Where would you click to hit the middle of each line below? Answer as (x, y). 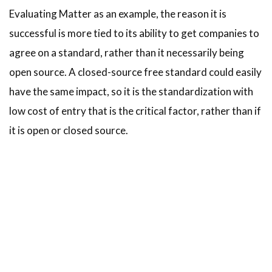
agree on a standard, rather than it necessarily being (127, 53)
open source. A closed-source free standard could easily (135, 72)
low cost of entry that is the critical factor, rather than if (135, 111)
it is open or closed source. (69, 131)
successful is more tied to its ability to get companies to (134, 33)
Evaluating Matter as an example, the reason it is (118, 14)
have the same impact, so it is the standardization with (131, 92)
